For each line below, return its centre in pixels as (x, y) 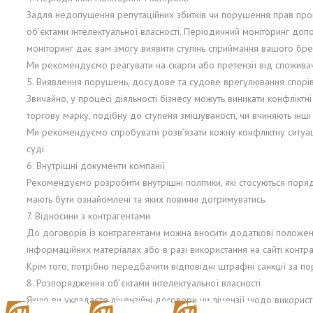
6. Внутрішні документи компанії (96, 166)
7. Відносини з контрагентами (88, 216)
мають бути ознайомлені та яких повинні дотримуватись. (147, 199)
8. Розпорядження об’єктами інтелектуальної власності (144, 283)
